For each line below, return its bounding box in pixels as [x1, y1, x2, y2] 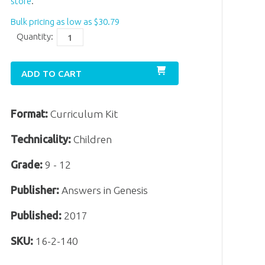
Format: [11, 108, 49, 120]
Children [71, 134, 112, 146]
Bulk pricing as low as [11, 17, 95, 27]
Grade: [11, 159, 43, 171]
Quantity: [17, 31, 54, 42]
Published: [11, 209, 62, 221]
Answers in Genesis [59, 184, 148, 196]
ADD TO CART [21, 68, 82, 79]
